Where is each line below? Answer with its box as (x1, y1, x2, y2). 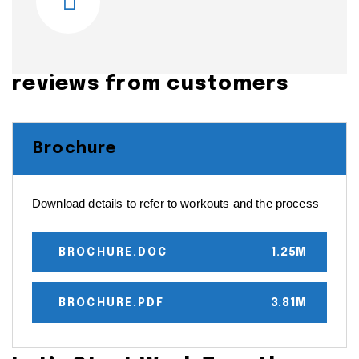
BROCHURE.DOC (58, 246, 168, 258)
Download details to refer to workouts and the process (32, 196, 319, 210)
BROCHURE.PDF (58, 296, 165, 309)
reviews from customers (12, 73, 289, 95)
